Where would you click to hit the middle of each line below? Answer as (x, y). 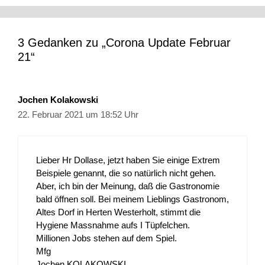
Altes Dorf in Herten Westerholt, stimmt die (118, 212)
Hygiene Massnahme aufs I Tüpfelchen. (113, 225)
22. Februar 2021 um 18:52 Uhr (78, 114)
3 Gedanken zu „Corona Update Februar (124, 42)
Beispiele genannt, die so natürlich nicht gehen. (126, 173)
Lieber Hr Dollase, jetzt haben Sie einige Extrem (128, 160)
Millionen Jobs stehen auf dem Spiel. (106, 238)
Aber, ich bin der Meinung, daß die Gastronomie (128, 186)
